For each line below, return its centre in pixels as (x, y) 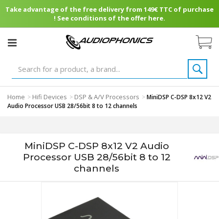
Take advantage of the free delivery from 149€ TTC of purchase (109, 9)
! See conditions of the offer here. (109, 18)
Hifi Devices (50, 97)
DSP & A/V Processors (107, 97)
